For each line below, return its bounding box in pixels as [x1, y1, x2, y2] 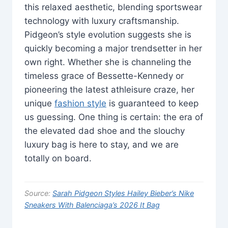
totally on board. [24, 153, 92, 163]
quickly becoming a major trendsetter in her [24, 43, 202, 53]
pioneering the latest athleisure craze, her [24, 84, 194, 95]
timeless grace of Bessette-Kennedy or [24, 70, 184, 81]
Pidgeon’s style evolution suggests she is [24, 29, 191, 40]
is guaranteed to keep [106, 98, 198, 108]
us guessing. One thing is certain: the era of [24, 111, 203, 122]
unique [24, 98, 54, 108]
